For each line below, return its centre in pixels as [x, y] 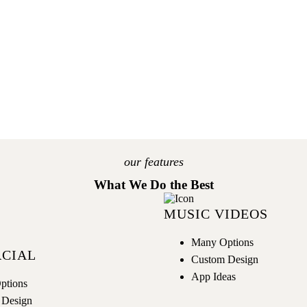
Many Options [222, 242]
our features [153, 161]
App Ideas [213, 276]
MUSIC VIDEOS [216, 213]
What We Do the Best [153, 184]
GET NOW [153, 17]
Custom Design [225, 259]
